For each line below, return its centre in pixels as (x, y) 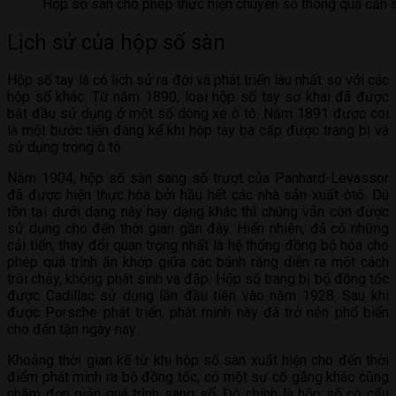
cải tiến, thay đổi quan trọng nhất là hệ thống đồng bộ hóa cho (198, 246)
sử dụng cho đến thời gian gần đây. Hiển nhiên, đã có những (198, 229)
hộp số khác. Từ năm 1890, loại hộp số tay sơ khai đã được (198, 97)
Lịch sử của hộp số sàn (116, 42)
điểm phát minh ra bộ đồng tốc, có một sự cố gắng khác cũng (198, 377)
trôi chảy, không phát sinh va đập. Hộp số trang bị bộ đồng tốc (198, 279)
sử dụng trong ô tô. (65, 148)
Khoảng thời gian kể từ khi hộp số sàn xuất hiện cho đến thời (198, 361)
